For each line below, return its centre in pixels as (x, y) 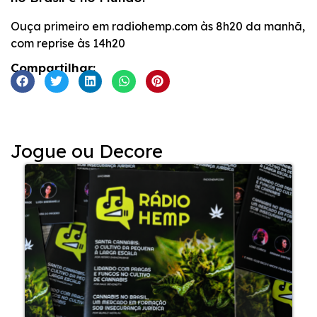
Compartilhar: (53, 68)
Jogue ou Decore (87, 151)
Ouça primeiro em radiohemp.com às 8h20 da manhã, (158, 26)
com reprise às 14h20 (68, 43)
